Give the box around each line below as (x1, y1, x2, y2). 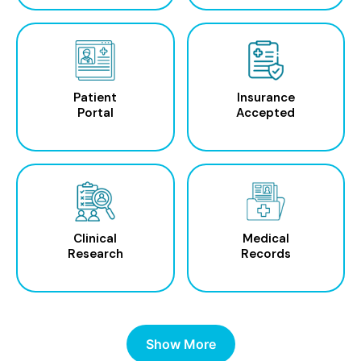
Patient (73, 89, 118, 106)
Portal (77, 105, 114, 122)
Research (67, 246, 123, 263)
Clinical (73, 230, 118, 247)
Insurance (236, 89, 295, 106)
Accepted (236, 105, 296, 122)
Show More (145, 335, 216, 352)
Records (240, 246, 291, 263)
